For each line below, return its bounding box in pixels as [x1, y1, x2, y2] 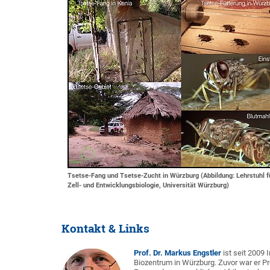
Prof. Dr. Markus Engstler [134, 248, 221, 257]
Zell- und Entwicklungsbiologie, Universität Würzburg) [67, 181, 230, 189]
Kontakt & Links [61, 221, 149, 236]
